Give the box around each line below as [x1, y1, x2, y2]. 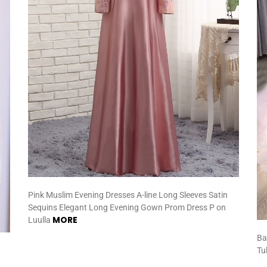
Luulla [28, 215, 53, 225]
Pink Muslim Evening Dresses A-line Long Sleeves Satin [28, 190, 228, 200]
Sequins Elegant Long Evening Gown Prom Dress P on [28, 203, 226, 213]
